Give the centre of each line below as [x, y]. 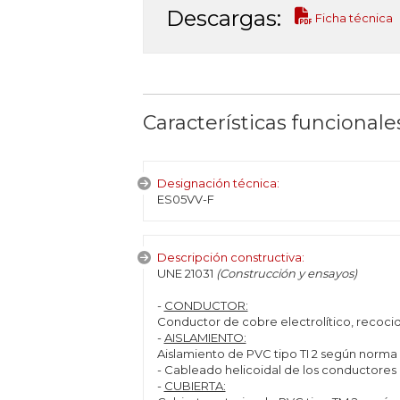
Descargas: [223, 18]
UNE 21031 [186, 273]
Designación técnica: [218, 183]
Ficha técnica [352, 18]
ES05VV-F [185, 199]
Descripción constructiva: [230, 257]
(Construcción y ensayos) [286, 273]
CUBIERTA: [195, 386]
